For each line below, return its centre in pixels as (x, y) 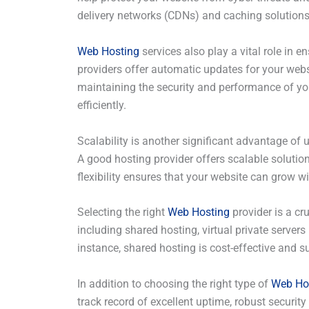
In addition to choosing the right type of (174, 283)
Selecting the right (122, 212)
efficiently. (102, 105)
